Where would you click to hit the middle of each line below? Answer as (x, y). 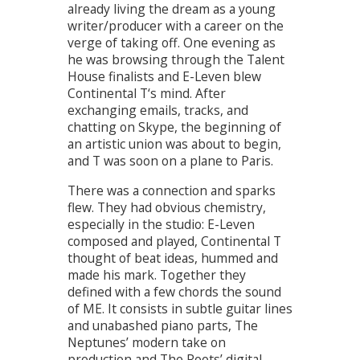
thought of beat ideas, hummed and (173, 258)
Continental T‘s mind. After (147, 94)
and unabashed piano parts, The (163, 325)
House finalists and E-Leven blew (164, 77)
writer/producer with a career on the (176, 26)
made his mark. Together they (157, 274)
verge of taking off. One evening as (172, 43)
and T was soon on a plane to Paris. (170, 161)
